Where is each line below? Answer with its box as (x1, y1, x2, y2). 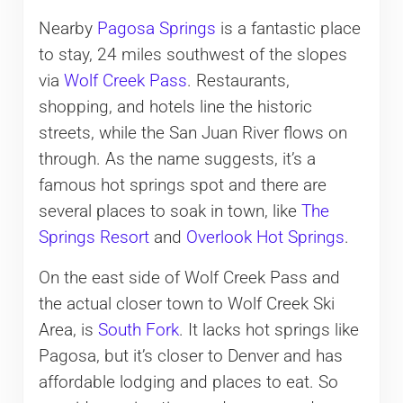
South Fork (97, 319, 179, 340)
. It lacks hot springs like (178, 319, 359, 340)
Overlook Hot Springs (185, 227, 345, 247)
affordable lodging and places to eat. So (38, 372, 338, 392)
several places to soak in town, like (38, 201, 301, 221)
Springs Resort (38, 227, 149, 247)
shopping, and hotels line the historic (38, 96, 312, 117)
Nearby (38, 18, 97, 39)
